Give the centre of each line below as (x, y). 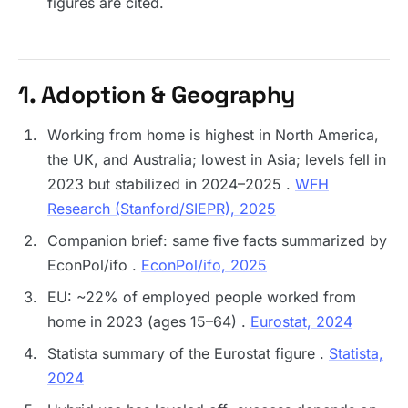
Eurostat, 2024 (301, 321)
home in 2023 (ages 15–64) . (149, 321)
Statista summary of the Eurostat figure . (188, 353)
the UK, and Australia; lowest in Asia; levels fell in (217, 159)
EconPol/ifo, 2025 (204, 265)
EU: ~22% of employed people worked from (202, 297)
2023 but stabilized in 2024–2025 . (171, 184)
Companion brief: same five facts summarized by (217, 240)
